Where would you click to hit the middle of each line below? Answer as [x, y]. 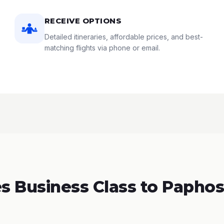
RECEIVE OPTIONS [83, 21]
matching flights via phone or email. [102, 48]
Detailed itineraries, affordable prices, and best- [123, 37]
